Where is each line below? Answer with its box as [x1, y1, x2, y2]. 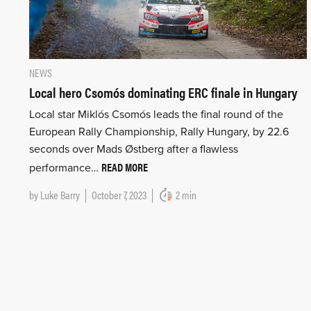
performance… [29, 160, 101, 175]
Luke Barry [40, 186, 80, 203]
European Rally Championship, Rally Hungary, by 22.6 [29, 124, 289, 139]
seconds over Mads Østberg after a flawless [29, 142, 238, 156]
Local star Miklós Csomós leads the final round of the [29, 107, 283, 121]
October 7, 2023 [92, 186, 146, 203]
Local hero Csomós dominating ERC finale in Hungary [29, 81, 297, 102]
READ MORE [101, 158, 148, 175]
